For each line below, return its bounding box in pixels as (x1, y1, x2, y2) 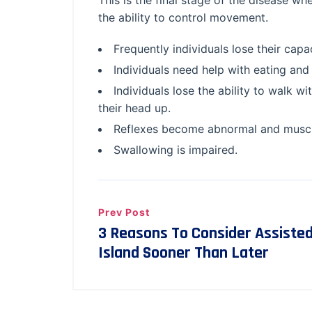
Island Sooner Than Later (98, 242, 269, 263)
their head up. (98, 101, 171, 115)
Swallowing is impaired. (114, 143, 237, 157)
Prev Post (98, 206, 150, 218)
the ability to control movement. (98, 10, 268, 24)
